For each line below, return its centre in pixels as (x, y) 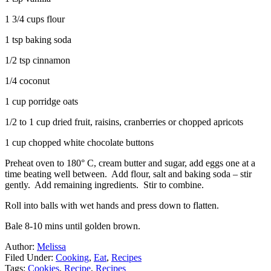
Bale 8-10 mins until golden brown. (73, 226)
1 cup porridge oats (41, 101)
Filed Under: (30, 257)
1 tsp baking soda (38, 39)
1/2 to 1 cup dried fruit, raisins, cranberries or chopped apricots (124, 122)
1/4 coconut (27, 80)
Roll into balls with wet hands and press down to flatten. (112, 205)
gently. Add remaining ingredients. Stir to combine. (104, 184)
